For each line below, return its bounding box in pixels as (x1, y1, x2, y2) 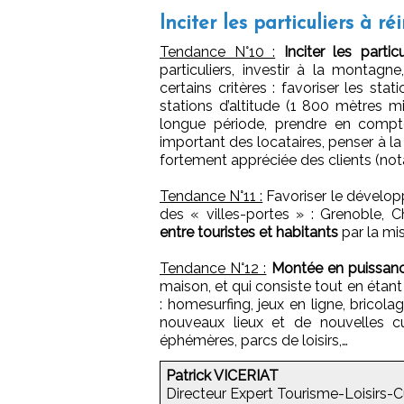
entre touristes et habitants (160, 224, 338, 242)
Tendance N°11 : (160, 188, 263, 206)
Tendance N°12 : (160, 260, 267, 278)
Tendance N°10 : (160, 43, 276, 61)
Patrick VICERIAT (166, 367, 279, 385)
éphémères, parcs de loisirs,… (160, 332, 348, 350)
